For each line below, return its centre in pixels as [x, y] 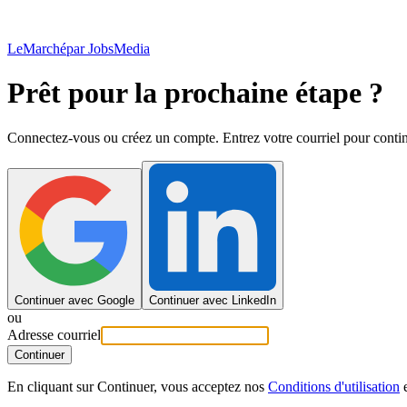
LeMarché [37, 49]
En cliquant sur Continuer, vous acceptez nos [136, 386]
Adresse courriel [54, 334]
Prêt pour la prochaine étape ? [195, 93]
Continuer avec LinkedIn [213, 300]
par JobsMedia [108, 49]
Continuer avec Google [74, 300]
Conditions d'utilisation [334, 386]
